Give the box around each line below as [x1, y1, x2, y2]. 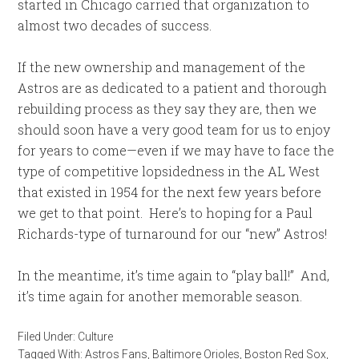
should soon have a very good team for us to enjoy [18, 121, 331, 138]
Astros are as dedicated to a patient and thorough [18, 79, 328, 96]
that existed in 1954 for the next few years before [18, 184, 322, 200]
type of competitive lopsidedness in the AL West [18, 163, 321, 179]
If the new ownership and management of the [18, 58, 306, 75]
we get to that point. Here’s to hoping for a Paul [18, 204, 313, 221]
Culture [78, 330, 114, 343]
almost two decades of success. [18, 17, 212, 34]
